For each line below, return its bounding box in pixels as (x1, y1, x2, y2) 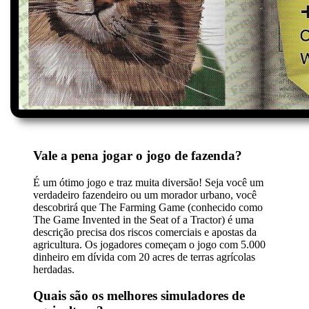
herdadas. (33, 263, 74, 275)
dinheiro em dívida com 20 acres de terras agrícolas (33, 250, 255, 263)
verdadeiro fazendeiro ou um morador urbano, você (33, 188, 257, 201)
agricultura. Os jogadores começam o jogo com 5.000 (33, 238, 266, 250)
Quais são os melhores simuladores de (33, 288, 245, 303)
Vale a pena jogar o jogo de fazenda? (33, 148, 242, 163)
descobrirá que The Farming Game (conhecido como (33, 201, 263, 213)
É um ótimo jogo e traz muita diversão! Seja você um (33, 176, 263, 188)
